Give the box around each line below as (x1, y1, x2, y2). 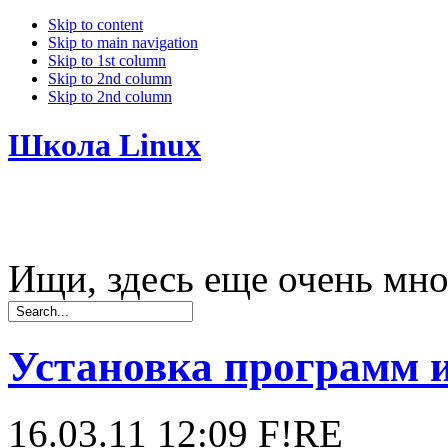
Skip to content (48, 16, 143, 33)
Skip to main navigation (48, 34, 198, 51)
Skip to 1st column (48, 52, 166, 69)
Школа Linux (8, 127, 201, 164)
